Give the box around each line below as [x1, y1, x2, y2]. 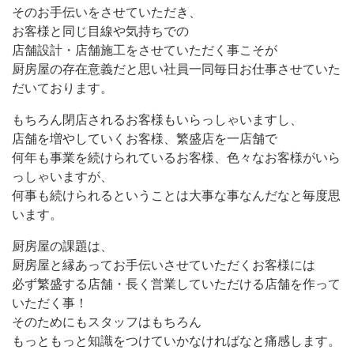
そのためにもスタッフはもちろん [12, 315, 201, 330]
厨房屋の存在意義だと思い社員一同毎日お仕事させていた [12, 62, 341, 77]
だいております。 [12, 81, 113, 96]
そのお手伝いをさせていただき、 [12, 6, 201, 20]
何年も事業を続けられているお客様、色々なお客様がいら [12, 151, 341, 165]
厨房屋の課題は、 [12, 239, 113, 254]
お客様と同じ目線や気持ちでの [12, 24, 189, 39]
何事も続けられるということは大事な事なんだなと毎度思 [12, 189, 341, 203]
